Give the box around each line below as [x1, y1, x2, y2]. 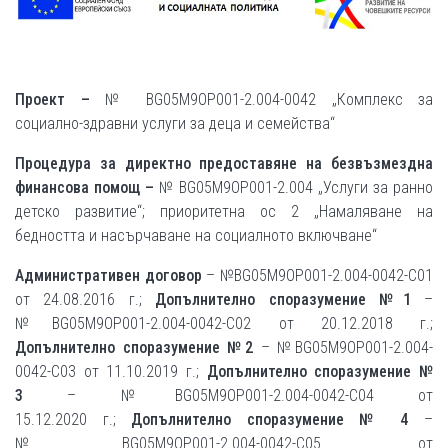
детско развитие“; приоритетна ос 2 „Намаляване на [15, 202, 433, 221]
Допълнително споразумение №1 [155, 290, 411, 309]
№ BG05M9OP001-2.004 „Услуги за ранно [159, 178, 433, 197]
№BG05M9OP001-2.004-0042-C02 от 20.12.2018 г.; [15, 314, 433, 333]
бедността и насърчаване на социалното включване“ [15, 226, 377, 245]
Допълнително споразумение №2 [15, 338, 253, 357]
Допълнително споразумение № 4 [131, 410, 409, 429]
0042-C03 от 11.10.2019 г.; [15, 362, 207, 381]
